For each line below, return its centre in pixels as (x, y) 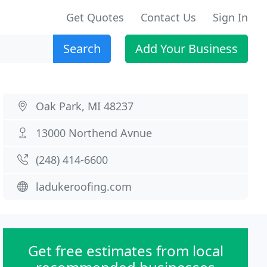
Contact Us (168, 17)
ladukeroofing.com (84, 187)
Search (82, 49)
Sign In (230, 17)
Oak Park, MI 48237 (85, 106)
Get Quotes (95, 17)
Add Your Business (187, 49)
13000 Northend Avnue (94, 133)
